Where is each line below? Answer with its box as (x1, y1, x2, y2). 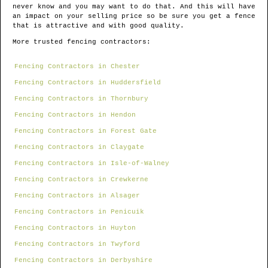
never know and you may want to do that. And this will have (13, 3, 255, 11)
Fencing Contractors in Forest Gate (14, 127, 157, 135)
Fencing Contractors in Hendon (14, 111, 136, 119)
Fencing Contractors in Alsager (14, 192, 140, 200)
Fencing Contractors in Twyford (14, 240, 140, 248)
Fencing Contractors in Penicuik (14, 208, 144, 216)
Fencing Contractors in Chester (14, 63, 140, 71)
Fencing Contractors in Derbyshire (14, 257, 153, 264)
